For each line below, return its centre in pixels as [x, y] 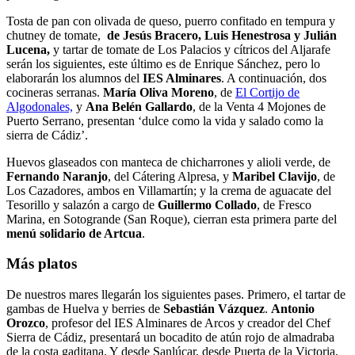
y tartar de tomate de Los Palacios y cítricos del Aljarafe [192, 49]
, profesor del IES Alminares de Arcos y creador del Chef [188, 323]
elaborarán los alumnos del [73, 78]
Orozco [26, 323]
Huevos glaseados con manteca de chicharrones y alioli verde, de [168, 162]
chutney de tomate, [57, 35]
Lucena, [30, 49]
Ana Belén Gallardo [139, 106]
